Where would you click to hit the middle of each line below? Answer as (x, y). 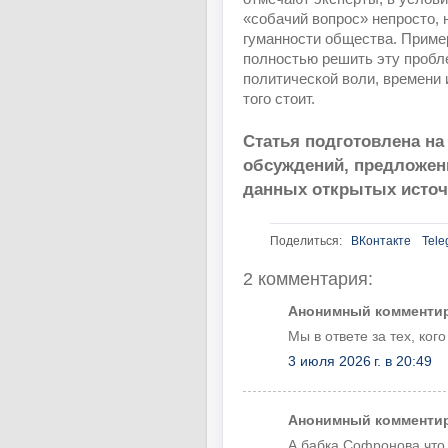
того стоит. (279, 99)
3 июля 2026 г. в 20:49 (360, 361)
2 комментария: (308, 278)
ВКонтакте (381, 240)
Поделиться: (306, 240)
